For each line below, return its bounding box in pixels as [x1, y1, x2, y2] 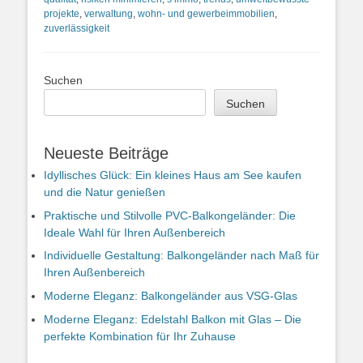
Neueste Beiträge [44, 144, 169, 162]
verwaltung [84, 8, 133, 19]
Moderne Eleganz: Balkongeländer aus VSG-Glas [44, 289, 297, 303]
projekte [44, 8, 79, 19]
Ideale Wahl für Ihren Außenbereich [44, 225, 225, 239]
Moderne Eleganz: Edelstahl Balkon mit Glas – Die [44, 312, 301, 326]
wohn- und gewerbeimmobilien [138, 8, 275, 19]
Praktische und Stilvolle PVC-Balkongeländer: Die [44, 208, 296, 222]
